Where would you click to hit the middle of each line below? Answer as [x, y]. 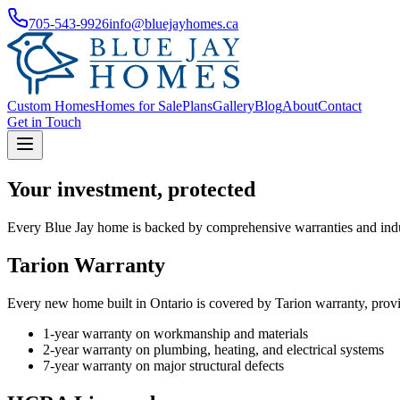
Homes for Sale [138, 106]
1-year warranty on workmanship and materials [175, 333]
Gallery [233, 106]
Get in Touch [44, 122]
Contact [340, 106]
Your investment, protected [131, 189]
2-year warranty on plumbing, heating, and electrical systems [213, 349]
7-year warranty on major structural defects [163, 365]
